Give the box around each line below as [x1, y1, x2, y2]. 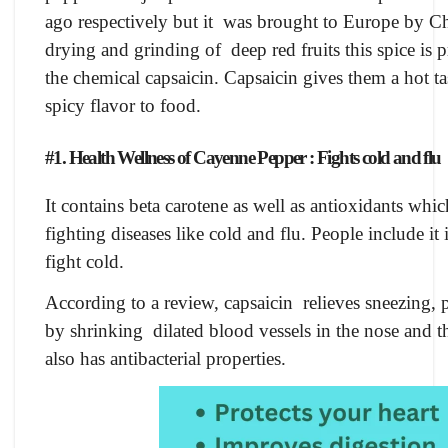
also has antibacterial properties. [45, 347, 286, 369]
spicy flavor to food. [45, 95, 201, 117]
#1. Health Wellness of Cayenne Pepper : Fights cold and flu [45, 147, 441, 169]
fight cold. [45, 250, 124, 272]
